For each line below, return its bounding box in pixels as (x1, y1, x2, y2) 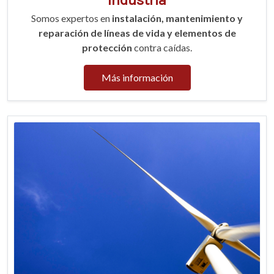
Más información (101, 72, 173, 84)
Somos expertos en (31, 12, 112, 24)
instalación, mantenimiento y (112, 12, 243, 24)
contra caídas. (134, 42, 192, 54)
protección (82, 42, 134, 54)
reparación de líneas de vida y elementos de (38, 27, 236, 39)
